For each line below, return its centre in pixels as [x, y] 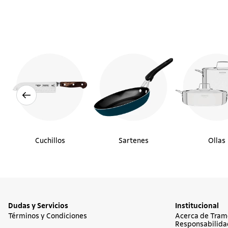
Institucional [197, 206]
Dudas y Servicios [38, 206]
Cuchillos [50, 141]
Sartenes [133, 141]
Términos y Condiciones [48, 216]
